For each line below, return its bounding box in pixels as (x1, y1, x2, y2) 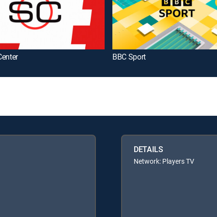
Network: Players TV (134, 156, 194, 166)
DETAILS (134, 143, 163, 155)
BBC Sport (112, 51, 146, 62)
